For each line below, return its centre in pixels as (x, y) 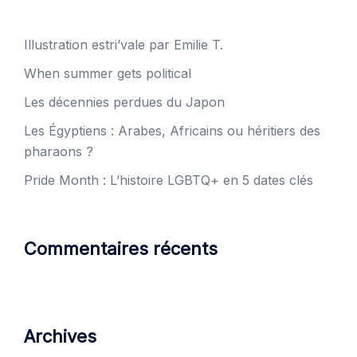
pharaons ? (59, 151)
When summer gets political (108, 73)
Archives (60, 336)
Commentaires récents (121, 248)
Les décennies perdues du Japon (124, 102)
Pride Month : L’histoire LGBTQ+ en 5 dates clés (169, 180)
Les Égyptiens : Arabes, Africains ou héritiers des (172, 130)
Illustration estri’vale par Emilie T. (124, 44)
